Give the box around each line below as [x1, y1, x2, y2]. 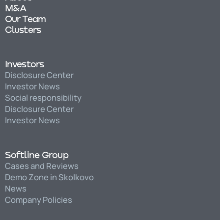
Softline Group [4, 148, 68, 160]
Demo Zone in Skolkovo [4, 171, 94, 183]
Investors [4, 58, 44, 70]
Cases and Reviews [4, 160, 79, 171]
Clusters [4, 24, 41, 35]
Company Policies [4, 193, 72, 205]
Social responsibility [4, 92, 82, 104]
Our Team [4, 13, 46, 25]
